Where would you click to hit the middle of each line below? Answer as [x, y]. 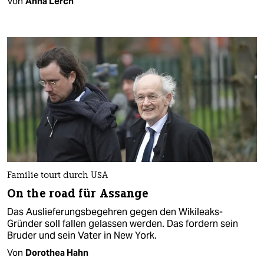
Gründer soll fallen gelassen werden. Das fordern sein [123, 223]
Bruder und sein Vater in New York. [82, 235]
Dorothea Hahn [57, 252]
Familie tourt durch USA [57, 176]
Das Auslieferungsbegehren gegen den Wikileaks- [115, 212]
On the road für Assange [78, 193]
